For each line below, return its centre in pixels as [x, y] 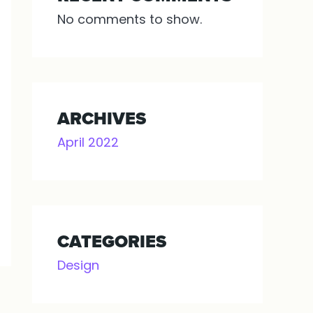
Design [78, 265]
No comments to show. [130, 19]
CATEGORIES [112, 241]
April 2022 [88, 142]
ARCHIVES [102, 118]
